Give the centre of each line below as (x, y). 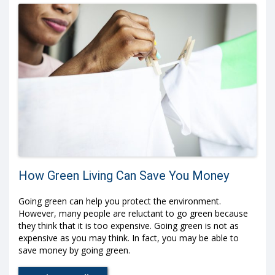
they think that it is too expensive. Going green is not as (129, 225)
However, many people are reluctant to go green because (133, 213)
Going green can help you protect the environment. (120, 201)
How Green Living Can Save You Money (124, 175)
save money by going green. (74, 250)
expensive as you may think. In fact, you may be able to (129, 238)
